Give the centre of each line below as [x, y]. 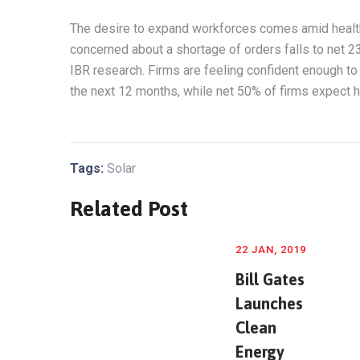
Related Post [129, 209]
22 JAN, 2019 [271, 250]
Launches [269, 304]
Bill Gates [270, 280]
